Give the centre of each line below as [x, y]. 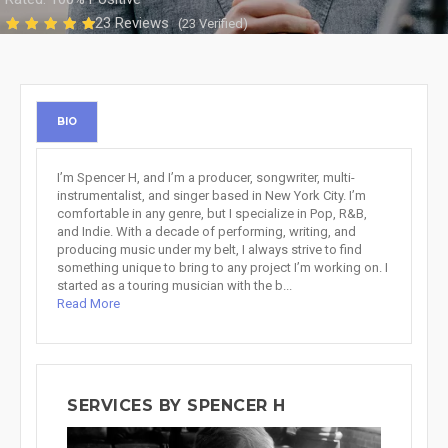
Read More [88, 303]
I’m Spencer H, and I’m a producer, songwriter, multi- [206, 177]
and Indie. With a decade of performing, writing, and [206, 231]
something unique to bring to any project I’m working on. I [222, 267]
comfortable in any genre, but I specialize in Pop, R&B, [212, 213]
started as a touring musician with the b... [174, 285]
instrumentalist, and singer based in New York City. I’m [211, 195]
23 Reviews [134, 23]
